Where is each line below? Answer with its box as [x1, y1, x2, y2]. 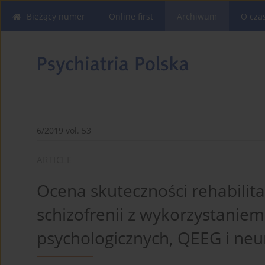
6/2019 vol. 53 [37, 125, 91, 137]
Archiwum [177, 11, 217, 22]
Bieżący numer [27, 11, 85, 22]
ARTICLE [37, 154, 72, 166]
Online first [109, 11, 153, 22]
